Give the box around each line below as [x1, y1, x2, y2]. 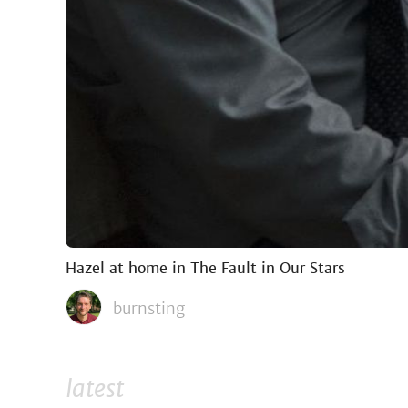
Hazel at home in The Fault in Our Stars [66, 258, 345, 278]
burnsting [113, 298, 185, 319]
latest [66, 373, 124, 404]
